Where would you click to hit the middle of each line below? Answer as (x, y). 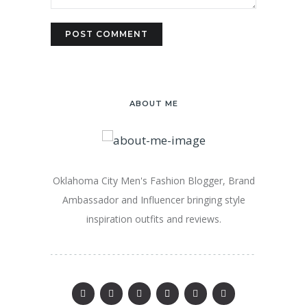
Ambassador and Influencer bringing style (153, 199)
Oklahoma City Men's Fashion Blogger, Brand (153, 180)
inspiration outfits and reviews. (153, 219)
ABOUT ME (153, 104)
